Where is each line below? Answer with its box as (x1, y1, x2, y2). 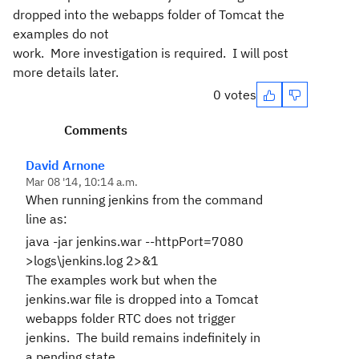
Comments (64, 122, 127, 138)
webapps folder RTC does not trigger (26, 310, 236, 326)
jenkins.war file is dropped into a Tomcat (26, 291, 259, 307)
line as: (26, 211, 67, 227)
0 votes (213, 87, 256, 103)
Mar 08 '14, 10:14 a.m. (26, 175, 139, 189)
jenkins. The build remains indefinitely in (26, 329, 260, 345)
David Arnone (26, 157, 105, 173)
